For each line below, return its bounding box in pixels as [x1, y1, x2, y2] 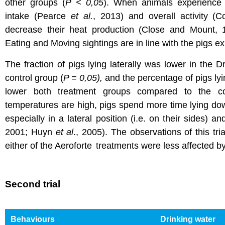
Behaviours [11, 214, 55, 224]
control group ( [5, 72, 63, 83]
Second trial [5, 179, 60, 190]
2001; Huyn [5, 127, 56, 137]
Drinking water [160, 214, 216, 224]
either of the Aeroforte [5, 140, 92, 151]
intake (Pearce [5, 11, 71, 22]
